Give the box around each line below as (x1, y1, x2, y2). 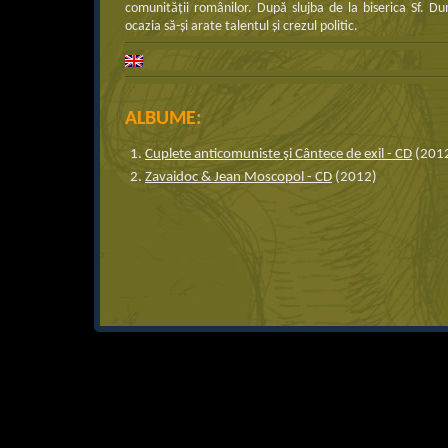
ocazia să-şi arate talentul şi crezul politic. (125, 19, 359, 34)
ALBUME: (125, 109, 203, 129)
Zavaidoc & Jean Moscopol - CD (145, 170, 333, 185)
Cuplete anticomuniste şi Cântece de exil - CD (145, 147, 413, 162)
